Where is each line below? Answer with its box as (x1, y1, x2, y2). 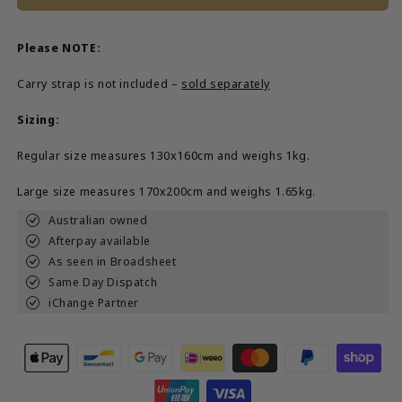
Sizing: (17, 111, 60, 127)
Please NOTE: (17, 39, 101, 56)
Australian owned (48, 212, 148, 228)
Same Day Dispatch (48, 274, 158, 290)
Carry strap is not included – (17, 75, 182, 92)
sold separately (181, 75, 271, 92)
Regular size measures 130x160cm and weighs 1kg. (17, 147, 310, 163)
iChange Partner (48, 294, 139, 310)
